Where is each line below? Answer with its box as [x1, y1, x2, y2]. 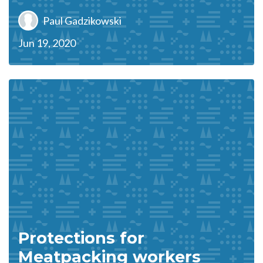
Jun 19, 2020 [18, 36, 76, 49]
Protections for [18, 228, 144, 248]
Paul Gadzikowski [43, 14, 122, 27]
